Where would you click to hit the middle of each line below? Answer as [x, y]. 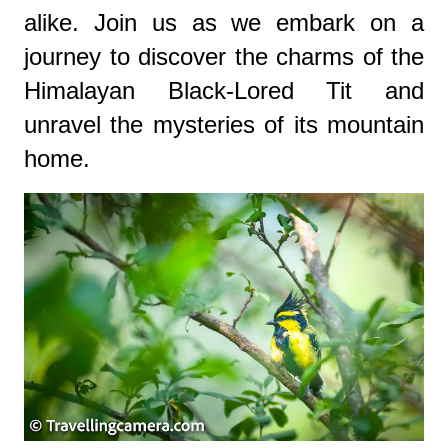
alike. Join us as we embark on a [224, 23]
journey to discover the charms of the [224, 57]
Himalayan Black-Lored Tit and [224, 91]
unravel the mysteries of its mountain [224, 125]
